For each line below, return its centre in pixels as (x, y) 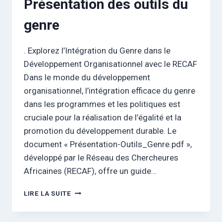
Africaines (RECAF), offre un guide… (90, 171)
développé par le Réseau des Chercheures (101, 158)
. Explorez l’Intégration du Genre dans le (97, 51)
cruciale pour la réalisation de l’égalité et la (103, 118)
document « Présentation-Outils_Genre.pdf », (108, 144)
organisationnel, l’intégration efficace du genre (110, 91)
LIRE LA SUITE (48, 194)
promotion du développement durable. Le (100, 131)
